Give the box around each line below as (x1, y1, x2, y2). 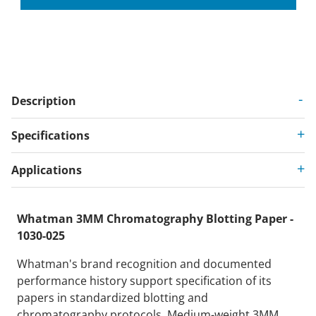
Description (11, 93, 76, 109)
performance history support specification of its (17, 273, 272, 289)
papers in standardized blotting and (17, 290, 208, 306)
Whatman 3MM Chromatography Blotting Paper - (17, 211, 293, 227)
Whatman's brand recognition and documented (17, 256, 272, 272)
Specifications (11, 128, 90, 144)
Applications (11, 162, 82, 178)
